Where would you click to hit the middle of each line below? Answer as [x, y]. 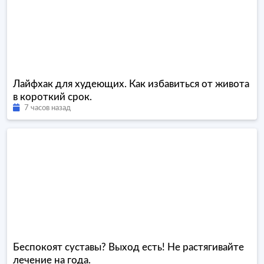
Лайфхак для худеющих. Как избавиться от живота [131, 84]
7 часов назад [47, 108]
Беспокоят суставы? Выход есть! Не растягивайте [128, 247]
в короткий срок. [52, 97]
